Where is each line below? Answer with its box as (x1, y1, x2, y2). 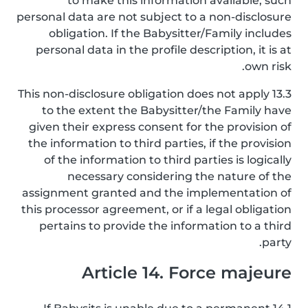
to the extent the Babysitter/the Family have (42, 104, 291, 117)
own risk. (245, 60, 291, 73)
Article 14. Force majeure (82, 263, 291, 283)
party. (262, 236, 291, 249)
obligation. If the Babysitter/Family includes (49, 27, 291, 40)
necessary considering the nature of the (67, 170, 291, 183)
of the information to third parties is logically (44, 153, 291, 166)
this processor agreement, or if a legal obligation (21, 203, 291, 216)
